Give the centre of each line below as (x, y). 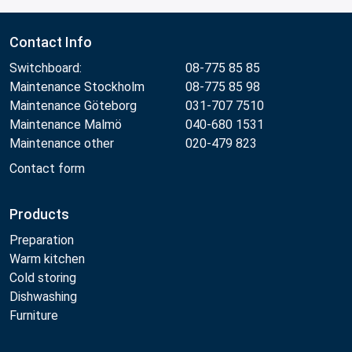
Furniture (35, 315)
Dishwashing (43, 296)
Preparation (42, 240)
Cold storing (43, 277)
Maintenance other (62, 143)
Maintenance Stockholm (77, 86)
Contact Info (51, 42)
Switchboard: (46, 68)
